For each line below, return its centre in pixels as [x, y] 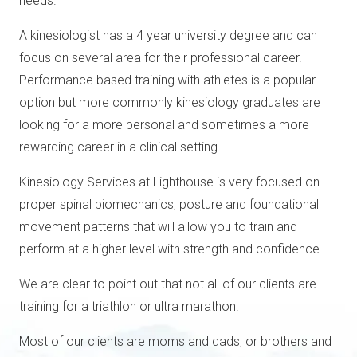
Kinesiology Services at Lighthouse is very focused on [169, 182]
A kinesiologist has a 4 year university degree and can [168, 35]
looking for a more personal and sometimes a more [164, 124]
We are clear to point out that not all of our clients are [168, 284]
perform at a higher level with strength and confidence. [171, 249]
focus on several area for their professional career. [161, 57]
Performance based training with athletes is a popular [167, 80]
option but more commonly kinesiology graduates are [170, 102]
